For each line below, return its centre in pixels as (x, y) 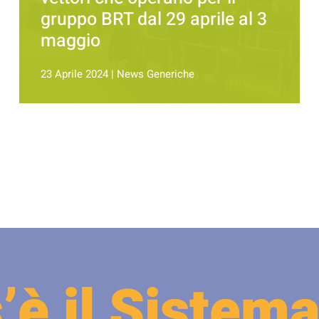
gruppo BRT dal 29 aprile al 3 (153, 20)
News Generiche (155, 74)
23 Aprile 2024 (74, 74)
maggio (70, 41)
